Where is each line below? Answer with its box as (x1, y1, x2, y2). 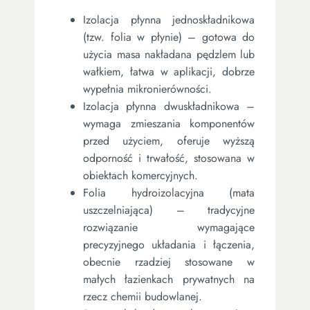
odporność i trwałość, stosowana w (83, 149, 255, 166)
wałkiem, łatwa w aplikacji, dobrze (83, 63, 255, 80)
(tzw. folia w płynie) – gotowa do (83, 28, 255, 45)
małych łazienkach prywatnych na (83, 271, 255, 287)
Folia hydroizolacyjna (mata (83, 184, 255, 201)
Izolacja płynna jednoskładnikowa (83, 11, 255, 28)
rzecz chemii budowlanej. (83, 288, 202, 304)
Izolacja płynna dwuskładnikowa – (83, 98, 255, 114)
